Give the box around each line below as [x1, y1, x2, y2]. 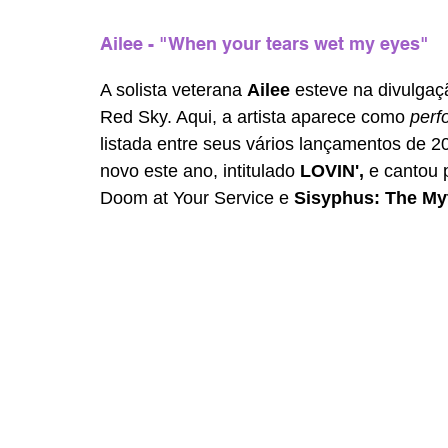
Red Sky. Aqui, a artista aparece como [100, 107, 410, 128]
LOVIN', [300, 161, 369, 182]
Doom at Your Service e [100, 188, 294, 209]
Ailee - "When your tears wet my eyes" [100, 33, 429, 55]
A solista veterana [100, 80, 247, 101]
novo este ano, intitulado [100, 161, 300, 182]
